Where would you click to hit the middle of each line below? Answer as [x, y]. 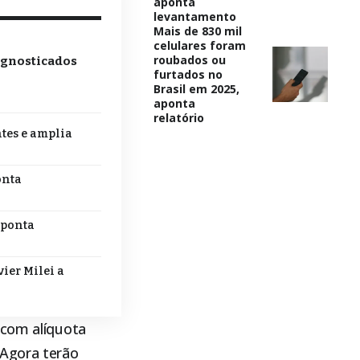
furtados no [188, 74]
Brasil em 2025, [196, 88]
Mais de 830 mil [197, 31]
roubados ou [189, 59]
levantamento [194, 16]
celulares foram [199, 45]
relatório [178, 117]
